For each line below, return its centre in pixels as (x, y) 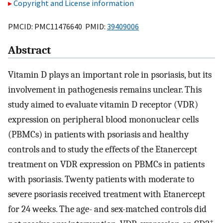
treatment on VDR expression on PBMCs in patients (106, 165)
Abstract (29, 51)
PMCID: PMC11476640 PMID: (57, 26)
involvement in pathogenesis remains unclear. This (105, 90)
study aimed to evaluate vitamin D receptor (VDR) (103, 105)
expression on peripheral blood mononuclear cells (103, 120)
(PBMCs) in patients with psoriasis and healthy (98, 135)
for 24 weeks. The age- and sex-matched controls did (107, 209)
